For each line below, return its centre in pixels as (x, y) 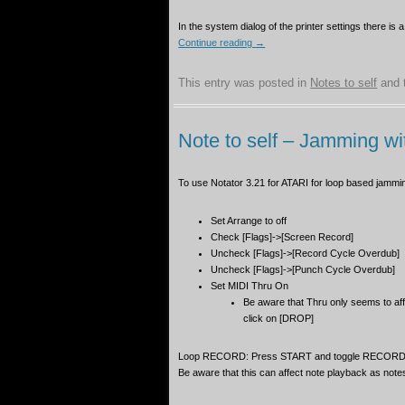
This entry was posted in (245, 83)
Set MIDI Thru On (250, 286)
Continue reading (217, 43)
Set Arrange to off (249, 221)
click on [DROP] (279, 319)
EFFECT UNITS (299, 38)
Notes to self (344, 83)
